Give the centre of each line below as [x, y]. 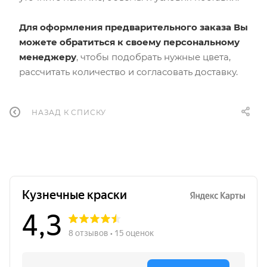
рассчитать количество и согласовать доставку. [128, 72]
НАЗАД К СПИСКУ [69, 113]
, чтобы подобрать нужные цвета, [153, 57]
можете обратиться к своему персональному [129, 42]
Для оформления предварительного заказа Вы [133, 27]
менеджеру [48, 57]
